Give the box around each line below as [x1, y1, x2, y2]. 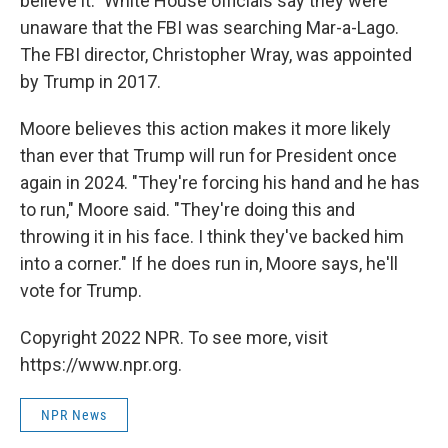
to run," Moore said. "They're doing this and [20, 199, 355, 221]
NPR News [41, 407, 107, 424]
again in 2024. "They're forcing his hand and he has [20, 172, 420, 194]
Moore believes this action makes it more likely [20, 118, 391, 140]
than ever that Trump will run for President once [20, 145, 397, 167]
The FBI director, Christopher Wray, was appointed [20, 44, 412, 66]
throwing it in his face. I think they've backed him [20, 226, 404, 248]
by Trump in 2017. [20, 71, 161, 93]
